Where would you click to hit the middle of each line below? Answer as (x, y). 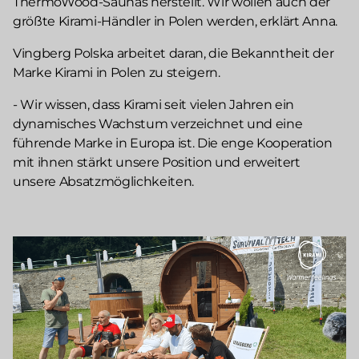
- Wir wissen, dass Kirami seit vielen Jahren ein (154, 105)
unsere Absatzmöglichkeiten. (105, 182)
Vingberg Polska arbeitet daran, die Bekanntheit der (173, 54)
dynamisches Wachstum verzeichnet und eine (158, 124)
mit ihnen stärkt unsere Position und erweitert (157, 163)
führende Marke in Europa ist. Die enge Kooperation (173, 143)
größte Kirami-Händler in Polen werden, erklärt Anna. (175, 22)
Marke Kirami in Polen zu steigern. (117, 73)
